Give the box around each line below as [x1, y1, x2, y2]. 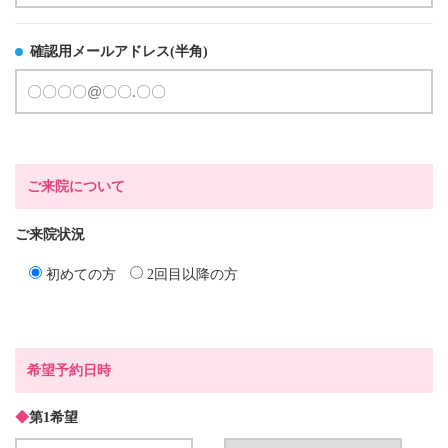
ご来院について [27, 179, 125, 195]
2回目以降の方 [147, 267, 238, 283]
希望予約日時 [27, 362, 111, 378]
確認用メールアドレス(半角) [30, 44, 208, 60]
